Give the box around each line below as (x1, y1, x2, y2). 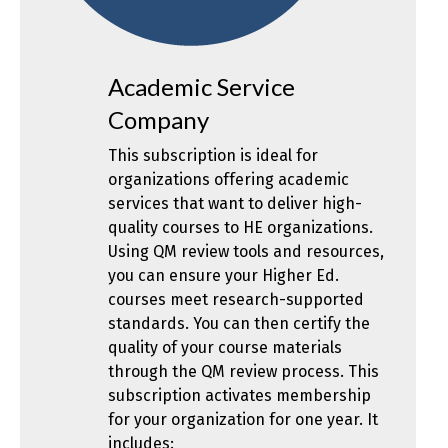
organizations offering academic (107, 170, 349, 190)
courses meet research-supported (107, 290, 364, 310)
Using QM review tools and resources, (107, 242, 384, 262)
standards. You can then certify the (107, 314, 370, 334)
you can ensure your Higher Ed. (107, 266, 339, 286)
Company (107, 105, 209, 135)
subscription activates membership (107, 386, 371, 406)
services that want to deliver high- (107, 194, 362, 214)
